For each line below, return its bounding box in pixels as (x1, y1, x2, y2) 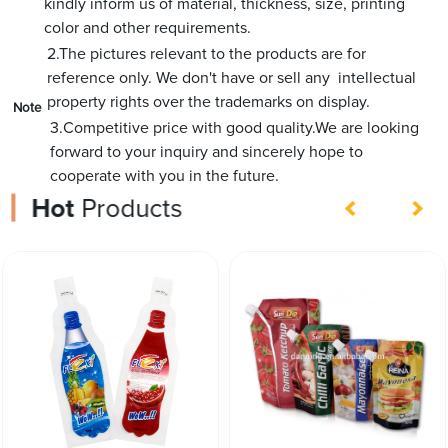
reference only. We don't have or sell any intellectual (47, 69, 417, 86)
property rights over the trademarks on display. (47, 93, 371, 110)
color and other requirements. (44, 19, 252, 36)
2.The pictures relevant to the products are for (47, 45, 367, 62)
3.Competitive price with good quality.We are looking (50, 119, 420, 136)
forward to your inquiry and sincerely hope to (50, 143, 364, 160)
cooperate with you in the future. (50, 167, 280, 184)
